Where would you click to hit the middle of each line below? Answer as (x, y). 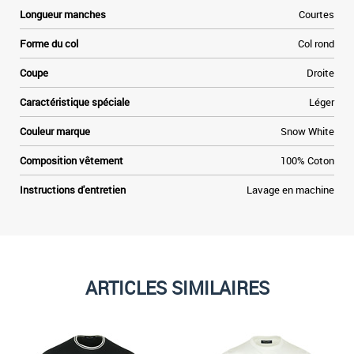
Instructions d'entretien (73, 190)
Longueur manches (63, 14)
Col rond (316, 43)
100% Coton (307, 160)
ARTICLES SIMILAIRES (177, 288)
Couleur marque (55, 131)
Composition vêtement (72, 160)
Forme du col (49, 43)
